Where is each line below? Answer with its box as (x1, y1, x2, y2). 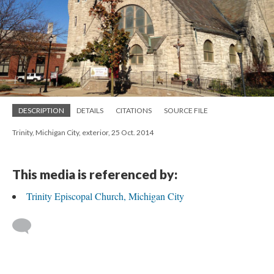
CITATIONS (116, 106, 152, 115)
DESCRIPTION (18, 106, 64, 115)
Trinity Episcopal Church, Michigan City (26, 190, 184, 202)
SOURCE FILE (164, 106, 208, 115)
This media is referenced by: (12, 166, 177, 182)
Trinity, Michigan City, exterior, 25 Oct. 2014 (12, 128, 154, 137)
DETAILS (76, 106, 103, 115)
